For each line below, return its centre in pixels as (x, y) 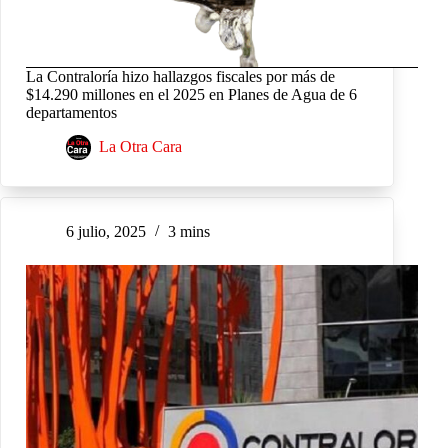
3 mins (189, 232)
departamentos (71, 112)
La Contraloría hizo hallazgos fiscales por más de (180, 76)
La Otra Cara (140, 147)
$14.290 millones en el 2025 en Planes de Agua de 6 (191, 94)
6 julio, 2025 (106, 232)
